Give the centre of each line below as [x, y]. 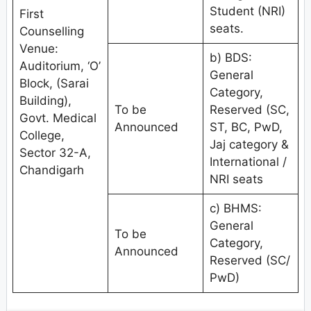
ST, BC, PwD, [246, 127]
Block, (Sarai [54, 84]
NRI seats [236, 179]
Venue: [39, 49]
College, [42, 136]
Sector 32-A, [55, 153]
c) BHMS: [235, 209]
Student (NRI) [247, 11]
